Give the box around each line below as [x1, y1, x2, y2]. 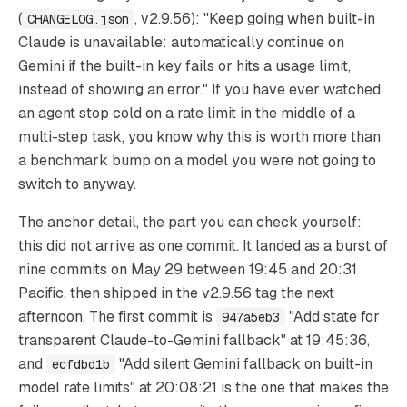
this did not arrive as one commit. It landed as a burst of [18, 236, 388, 255]
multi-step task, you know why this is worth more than [18, 127, 381, 146]
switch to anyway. [18, 174, 136, 194]
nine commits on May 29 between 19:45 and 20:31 [18, 260, 357, 279]
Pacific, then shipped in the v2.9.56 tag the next [18, 283, 334, 303]
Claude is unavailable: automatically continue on [18, 33, 344, 52]
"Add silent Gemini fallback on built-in [119, 354, 372, 373]
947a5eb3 [222, 309, 280, 325]
